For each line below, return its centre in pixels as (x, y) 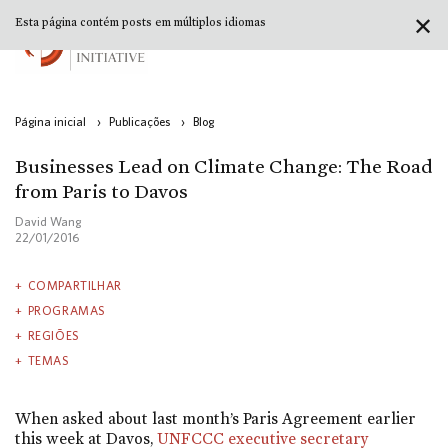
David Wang (48, 222)
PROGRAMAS (67, 310)
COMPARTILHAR (74, 285)
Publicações (139, 122)
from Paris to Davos (101, 191)
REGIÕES (53, 335)
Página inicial (50, 122)
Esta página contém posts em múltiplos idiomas (140, 22)
